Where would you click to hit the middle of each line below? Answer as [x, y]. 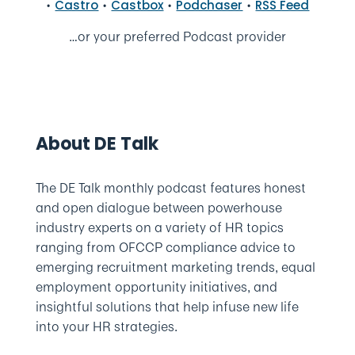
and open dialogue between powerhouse [158, 208]
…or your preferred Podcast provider [177, 36]
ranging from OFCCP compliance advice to [165, 247]
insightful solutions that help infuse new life [167, 307]
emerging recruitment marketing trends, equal [175, 267]
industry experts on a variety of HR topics [159, 227]
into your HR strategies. [106, 326]
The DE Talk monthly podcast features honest [170, 188]
